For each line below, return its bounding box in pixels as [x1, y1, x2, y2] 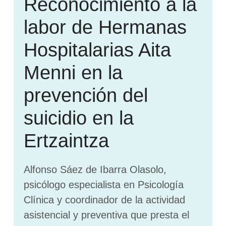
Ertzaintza [23, 130, 109, 151]
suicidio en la [23, 107, 134, 129]
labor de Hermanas [23, 16, 187, 38]
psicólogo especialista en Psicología [23, 179, 184, 191]
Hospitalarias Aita [23, 39, 171, 61]
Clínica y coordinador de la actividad [23, 194, 185, 206]
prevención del [23, 84, 148, 106]
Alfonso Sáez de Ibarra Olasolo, [23, 164, 166, 176]
